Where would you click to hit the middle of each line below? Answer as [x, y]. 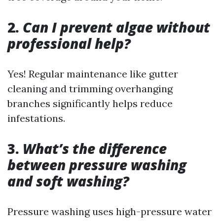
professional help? [69, 43]
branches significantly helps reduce [90, 103]
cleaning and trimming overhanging [90, 89]
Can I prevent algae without [116, 27]
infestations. [36, 118]
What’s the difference [95, 148]
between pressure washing [97, 165]
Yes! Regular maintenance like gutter [93, 74]
